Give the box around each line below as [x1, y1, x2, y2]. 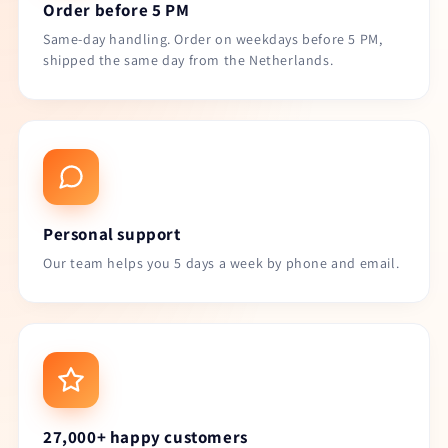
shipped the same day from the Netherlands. [43, 51, 334, 69]
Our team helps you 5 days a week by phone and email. [43, 254, 400, 272]
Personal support [43, 223, 181, 245]
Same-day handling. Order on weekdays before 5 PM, [43, 30, 383, 48]
